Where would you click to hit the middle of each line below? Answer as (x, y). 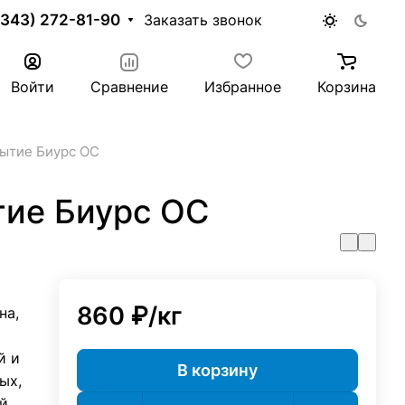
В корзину (218, 370)
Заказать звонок (202, 20)
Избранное (243, 87)
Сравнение (129, 87)
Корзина (347, 87)
